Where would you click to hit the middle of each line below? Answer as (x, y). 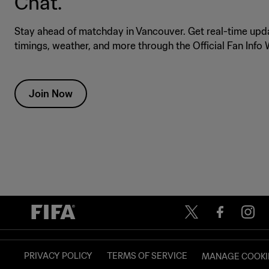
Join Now (51, 94)
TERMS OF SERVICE (147, 256)
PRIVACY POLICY (58, 256)
